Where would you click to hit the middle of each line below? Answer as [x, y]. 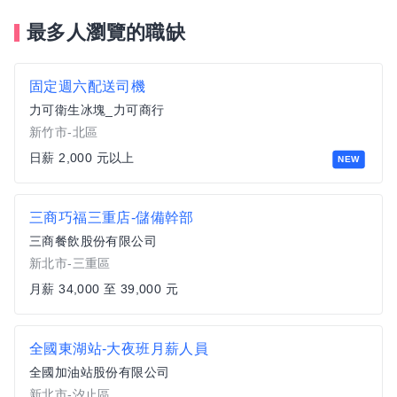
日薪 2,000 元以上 [82, 158]
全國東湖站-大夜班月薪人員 [119, 349]
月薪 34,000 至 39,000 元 [104, 289]
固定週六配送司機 [88, 86]
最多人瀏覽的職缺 [106, 32]
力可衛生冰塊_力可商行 [97, 110]
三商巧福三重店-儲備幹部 [112, 218]
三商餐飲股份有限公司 [93, 241]
